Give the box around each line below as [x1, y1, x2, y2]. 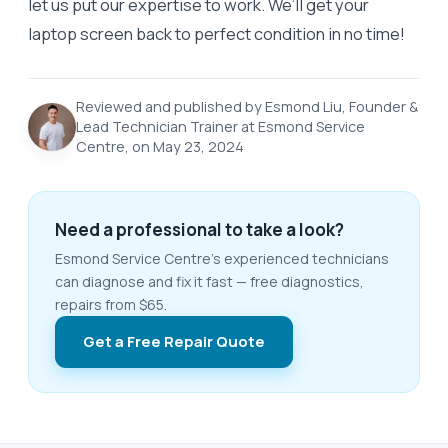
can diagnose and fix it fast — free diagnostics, [55, 271, 364, 291]
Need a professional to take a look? [55, 217, 344, 241]
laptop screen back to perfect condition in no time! [28, 21, 405, 45]
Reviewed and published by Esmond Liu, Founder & [76, 96, 418, 116]
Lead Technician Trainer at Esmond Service [76, 116, 365, 136]
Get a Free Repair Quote [83, 330, 265, 352]
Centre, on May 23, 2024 [76, 136, 244, 156]
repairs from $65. [55, 294, 167, 314]
